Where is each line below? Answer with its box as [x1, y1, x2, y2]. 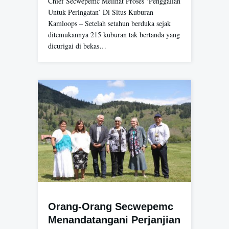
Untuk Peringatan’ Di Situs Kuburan [48, 7, 153, 17]
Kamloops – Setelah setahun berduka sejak [48, 18, 171, 29]
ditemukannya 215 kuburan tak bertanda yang [48, 30, 180, 40]
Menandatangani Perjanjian [48, 214, 180, 226]
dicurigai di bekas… [48, 41, 106, 51]
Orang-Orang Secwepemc [48, 201, 176, 213]
